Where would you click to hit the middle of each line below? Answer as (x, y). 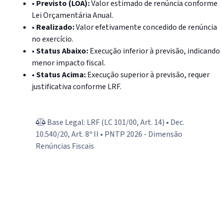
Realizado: (55, 28)
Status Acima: (61, 75)
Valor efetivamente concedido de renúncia (146, 28)
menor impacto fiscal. (69, 63)
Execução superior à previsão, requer (148, 75)
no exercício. (53, 39)
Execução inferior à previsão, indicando (154, 51)
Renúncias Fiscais (65, 146)
